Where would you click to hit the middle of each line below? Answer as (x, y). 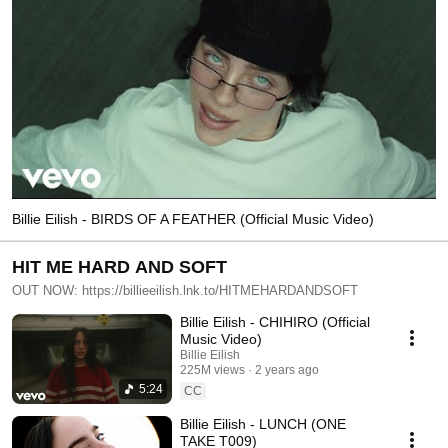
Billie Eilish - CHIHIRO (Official (275, 321)
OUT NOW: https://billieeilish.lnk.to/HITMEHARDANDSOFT (185, 290)
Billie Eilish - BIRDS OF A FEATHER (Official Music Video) (193, 218)
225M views (212, 369)
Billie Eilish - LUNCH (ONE (263, 423)
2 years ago (287, 369)
